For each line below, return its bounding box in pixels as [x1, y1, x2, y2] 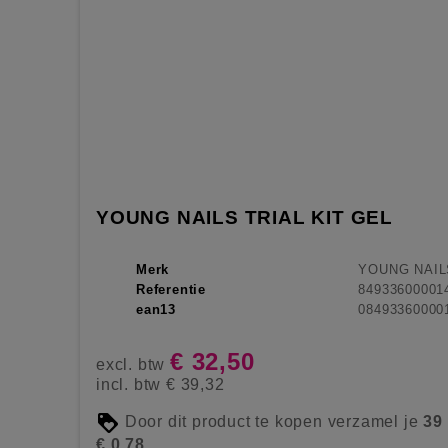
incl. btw [96, 375, 166, 393]
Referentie [136, 281, 206, 297]
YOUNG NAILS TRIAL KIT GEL [96, 206, 393, 228]
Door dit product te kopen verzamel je [120, 413, 424, 431]
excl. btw [96, 355, 170, 373]
